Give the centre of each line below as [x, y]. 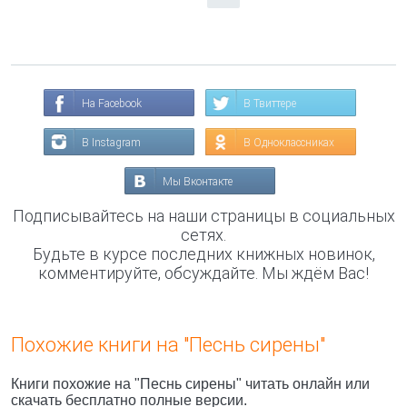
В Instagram [111, 143]
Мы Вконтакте [198, 182]
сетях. [203, 235]
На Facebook [112, 104]
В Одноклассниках [289, 143]
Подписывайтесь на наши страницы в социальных [203, 216]
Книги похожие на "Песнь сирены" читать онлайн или [190, 384]
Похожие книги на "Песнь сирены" [168, 345]
